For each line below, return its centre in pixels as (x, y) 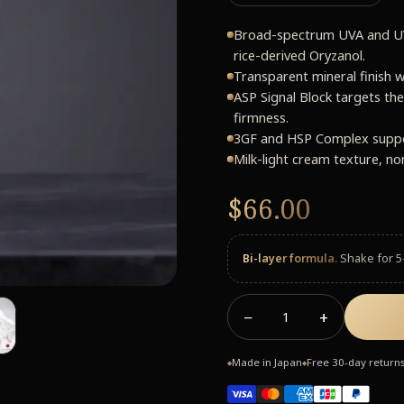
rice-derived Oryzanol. (299, 55)
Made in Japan (267, 362)
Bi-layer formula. (290, 258)
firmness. (261, 117)
